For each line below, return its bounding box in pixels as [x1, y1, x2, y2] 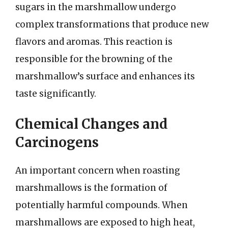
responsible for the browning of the [15, 53, 173, 65]
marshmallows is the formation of [15, 182, 167, 193]
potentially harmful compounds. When [15, 199, 188, 211]
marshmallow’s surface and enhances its [15, 70, 195, 82]
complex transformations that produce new [15, 18, 209, 30]
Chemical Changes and [15, 116, 168, 132]
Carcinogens [15, 134, 99, 151]
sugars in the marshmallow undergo [15, 1, 176, 13]
